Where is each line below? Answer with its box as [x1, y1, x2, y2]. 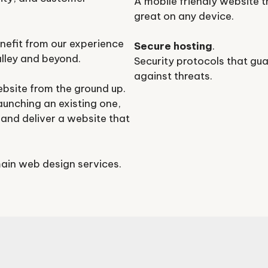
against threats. [134, 69, 212, 83]
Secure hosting [134, 39, 212, 53]
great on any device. [134, 9, 234, 23]
